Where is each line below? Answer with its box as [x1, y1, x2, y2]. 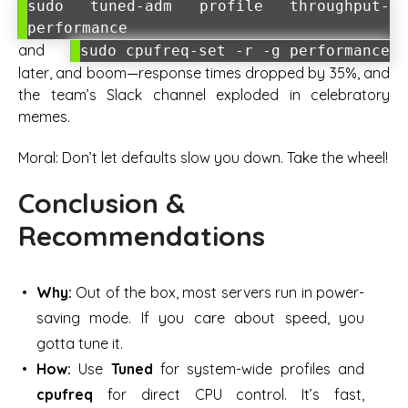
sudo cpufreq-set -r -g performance [80, 42, 390, 60]
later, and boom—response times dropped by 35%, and [18, 64, 390, 83]
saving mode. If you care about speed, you [36, 308, 364, 327]
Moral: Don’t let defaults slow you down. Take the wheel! [18, 148, 388, 167]
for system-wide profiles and [152, 359, 365, 378]
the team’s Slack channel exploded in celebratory [18, 86, 390, 105]
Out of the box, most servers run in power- [72, 282, 364, 301]
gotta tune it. [36, 333, 123, 352]
